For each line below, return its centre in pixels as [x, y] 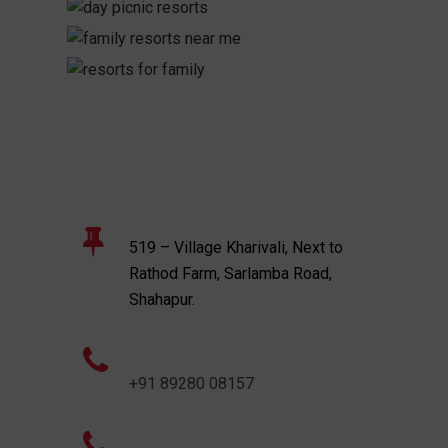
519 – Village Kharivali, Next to [235, 247]
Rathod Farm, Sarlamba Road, [230, 273]
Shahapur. [161, 299]
